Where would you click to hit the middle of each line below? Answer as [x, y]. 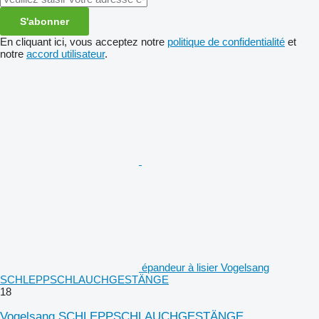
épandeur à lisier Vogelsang [205, 267]
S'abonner [45, 21]
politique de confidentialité [226, 41]
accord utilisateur [66, 53]
